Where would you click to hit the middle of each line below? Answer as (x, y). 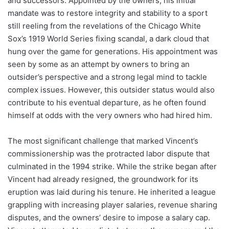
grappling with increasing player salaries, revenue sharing (112, 204)
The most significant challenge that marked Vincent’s (103, 141)
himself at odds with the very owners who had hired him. (110, 115)
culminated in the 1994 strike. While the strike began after (112, 166)
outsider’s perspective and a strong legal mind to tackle (107, 77)
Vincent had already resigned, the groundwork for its (103, 179)
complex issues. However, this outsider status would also (111, 89)
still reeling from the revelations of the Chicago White (104, 26)
